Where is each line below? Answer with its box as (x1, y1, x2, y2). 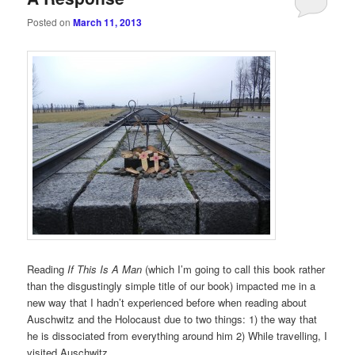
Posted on (27, 15, 74, 29)
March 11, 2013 (73, 15, 143, 30)
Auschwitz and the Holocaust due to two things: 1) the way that (27, 311, 318, 326)
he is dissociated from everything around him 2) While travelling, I (27, 327, 328, 343)
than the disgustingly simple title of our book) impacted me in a (27, 277, 316, 293)
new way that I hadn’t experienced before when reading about (27, 294, 307, 310)
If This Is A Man (67, 261, 143, 277)
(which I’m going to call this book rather (142, 261, 326, 277)
